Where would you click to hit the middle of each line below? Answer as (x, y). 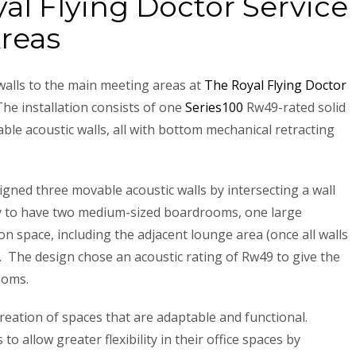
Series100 (214, 107)
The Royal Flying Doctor (275, 85)
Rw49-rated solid (294, 107)
